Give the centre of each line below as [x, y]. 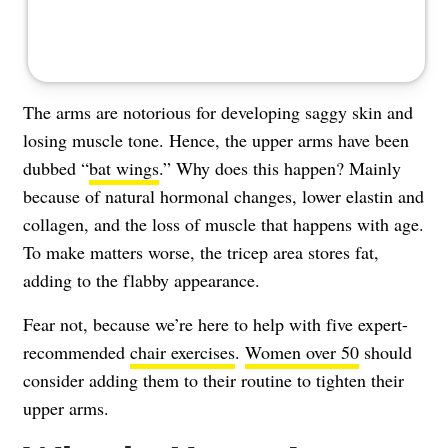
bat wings [124, 167]
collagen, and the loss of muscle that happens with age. [223, 223]
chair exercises [182, 351]
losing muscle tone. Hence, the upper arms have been [216, 139]
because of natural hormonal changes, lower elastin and [223, 195]
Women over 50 [302, 351]
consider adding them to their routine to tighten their [213, 379]
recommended [76, 351]
